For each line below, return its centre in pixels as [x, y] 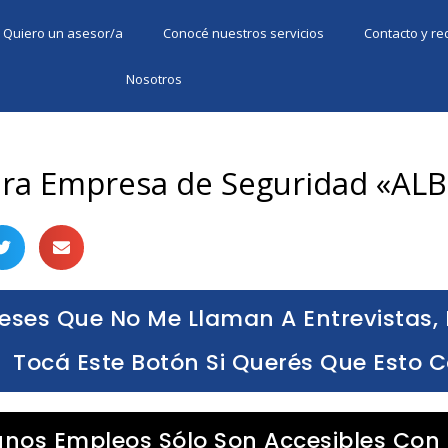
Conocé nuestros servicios [244, 33]
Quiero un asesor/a [63, 33]
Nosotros [153, 79]
